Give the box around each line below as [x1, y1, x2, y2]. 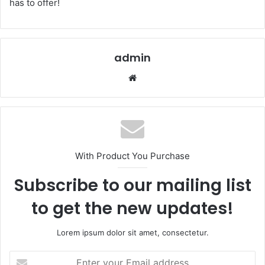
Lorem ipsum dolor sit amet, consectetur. [56, 227, 209, 237]
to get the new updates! [31, 196, 234, 220]
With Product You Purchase [75, 150, 190, 161]
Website [139, 71, 173, 83]
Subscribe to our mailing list [14, 173, 251, 197]
